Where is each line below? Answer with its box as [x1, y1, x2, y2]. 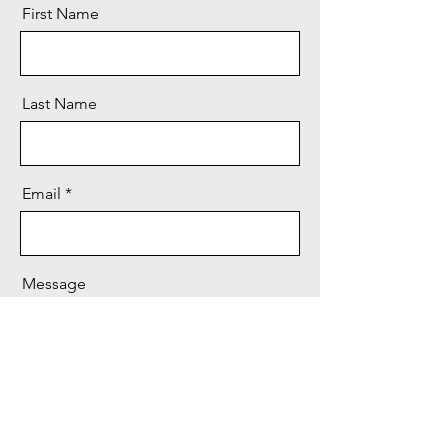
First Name [22, 4, 99, 23]
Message [22, 274, 86, 293]
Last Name [22, 94, 97, 113]
